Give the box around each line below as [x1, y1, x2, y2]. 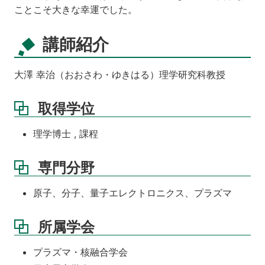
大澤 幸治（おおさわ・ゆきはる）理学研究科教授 [14, 68, 225, 80]
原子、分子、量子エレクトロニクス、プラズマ [33, 186, 232, 199]
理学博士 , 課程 [33, 127, 98, 140]
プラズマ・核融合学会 [33, 245, 128, 258]
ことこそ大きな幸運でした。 [14, 4, 137, 16]
